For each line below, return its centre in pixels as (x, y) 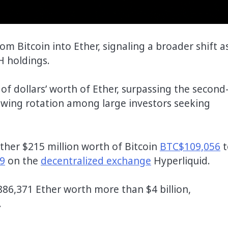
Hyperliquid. (181, 161)
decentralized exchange (96, 161)
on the (23, 161)
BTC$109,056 (190, 146)
